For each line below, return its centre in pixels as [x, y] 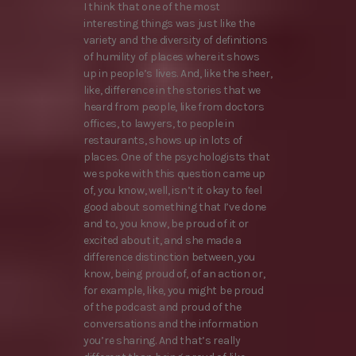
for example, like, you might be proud [174, 290]
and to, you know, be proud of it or [166, 224]
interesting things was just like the [169, 23]
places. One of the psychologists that [177, 157]
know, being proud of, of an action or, [174, 274]
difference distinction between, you [170, 257]
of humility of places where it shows [172, 57]
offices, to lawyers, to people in [159, 124]
